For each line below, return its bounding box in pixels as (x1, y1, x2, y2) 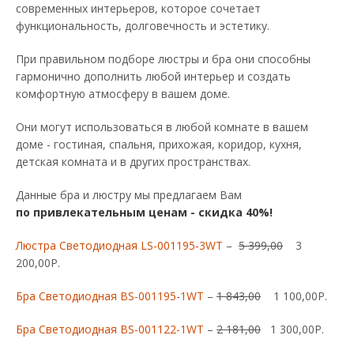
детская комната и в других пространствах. (16, 153, 254, 169)
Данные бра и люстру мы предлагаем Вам (16, 186, 242, 202)
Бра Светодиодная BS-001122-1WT (16, 321, 204, 337)
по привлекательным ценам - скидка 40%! (16, 204, 273, 220)
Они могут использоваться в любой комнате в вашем (16, 119, 308, 134)
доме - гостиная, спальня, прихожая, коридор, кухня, (16, 136, 302, 152)
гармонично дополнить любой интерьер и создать (16, 68, 291, 84)
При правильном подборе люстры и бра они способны (16, 51, 311, 66)
